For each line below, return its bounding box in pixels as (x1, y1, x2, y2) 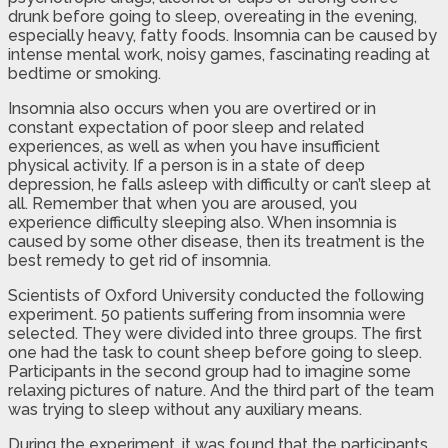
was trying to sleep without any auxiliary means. (8, 399, 362, 419)
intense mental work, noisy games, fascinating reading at (8, 44, 430, 64)
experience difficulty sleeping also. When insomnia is (8, 212, 397, 232)
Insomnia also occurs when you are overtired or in (8, 98, 376, 118)
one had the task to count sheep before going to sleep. (8, 342, 422, 362)
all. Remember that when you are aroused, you (8, 193, 357, 213)
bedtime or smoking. (8, 63, 161, 83)
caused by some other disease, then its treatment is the (8, 231, 425, 251)
